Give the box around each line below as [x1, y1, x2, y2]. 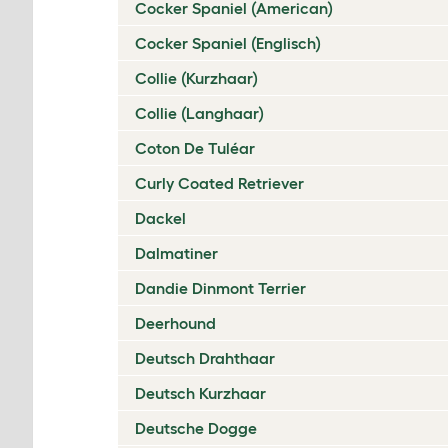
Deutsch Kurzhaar [135, 384, 266, 402]
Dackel [135, 209, 186, 227]
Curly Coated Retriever [135, 174, 304, 192]
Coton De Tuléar [135, 139, 255, 157]
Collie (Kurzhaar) [135, 69, 258, 87]
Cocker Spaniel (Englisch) [135, 34, 321, 52]
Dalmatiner [135, 244, 218, 262]
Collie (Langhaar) [135, 104, 264, 122]
